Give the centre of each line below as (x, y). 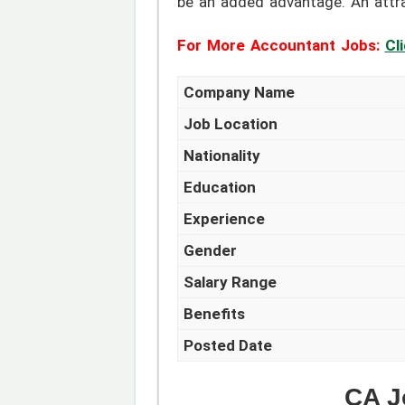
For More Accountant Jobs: (278, 46)
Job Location (231, 124)
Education (220, 188)
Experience (225, 219)
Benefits (215, 314)
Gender (211, 251)
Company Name (240, 93)
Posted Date (228, 346)
